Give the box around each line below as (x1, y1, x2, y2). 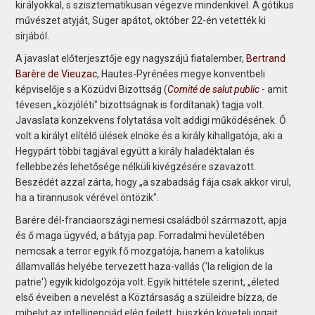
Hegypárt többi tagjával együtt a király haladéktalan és (15, 145, 255, 157)
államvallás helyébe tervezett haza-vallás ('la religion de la (15, 260, 274, 272)
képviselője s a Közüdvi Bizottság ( (15, 83, 168, 95)
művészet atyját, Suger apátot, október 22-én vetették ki (15, 14, 266, 26)
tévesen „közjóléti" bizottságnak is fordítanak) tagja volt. (15, 98, 265, 110)
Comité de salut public (167, 83, 260, 95)
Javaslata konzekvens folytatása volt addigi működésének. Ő (15, 114, 287, 126)
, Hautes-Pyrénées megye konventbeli (97, 67, 266, 79)
